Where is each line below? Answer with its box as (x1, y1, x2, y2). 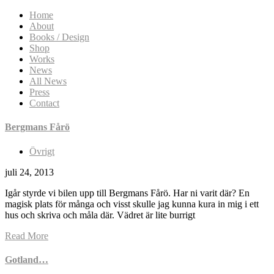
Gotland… (5, 254, 48, 265)
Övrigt (29, 146, 54, 157)
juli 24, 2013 (5, 166, 54, 177)
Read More (5, 230, 48, 241)
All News (29, 76, 67, 86)
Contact (29, 98, 59, 108)
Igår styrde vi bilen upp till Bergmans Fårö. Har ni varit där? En (5, 187, 250, 198)
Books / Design (29, 32, 89, 42)
